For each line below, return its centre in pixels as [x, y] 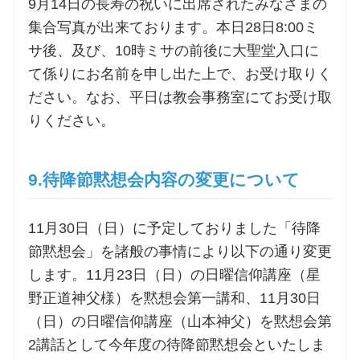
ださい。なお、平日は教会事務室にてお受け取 [180, 98]
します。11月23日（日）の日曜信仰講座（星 [174, 275]
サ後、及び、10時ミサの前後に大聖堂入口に [173, 51]
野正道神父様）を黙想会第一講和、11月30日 [174, 299]
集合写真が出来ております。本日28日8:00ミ [173, 28]
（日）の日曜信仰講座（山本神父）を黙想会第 [180, 322]
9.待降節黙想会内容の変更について [164, 180]
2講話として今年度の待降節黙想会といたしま [176, 345]
